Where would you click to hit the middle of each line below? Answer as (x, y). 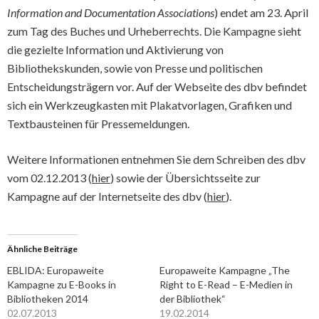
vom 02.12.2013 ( (49, 178)
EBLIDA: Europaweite (56, 270)
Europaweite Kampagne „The (225, 270)
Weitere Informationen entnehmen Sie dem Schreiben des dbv (156, 159)
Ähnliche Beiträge (42, 249)
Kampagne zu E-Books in (62, 284)
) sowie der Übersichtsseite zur (185, 178)
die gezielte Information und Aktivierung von (115, 49)
